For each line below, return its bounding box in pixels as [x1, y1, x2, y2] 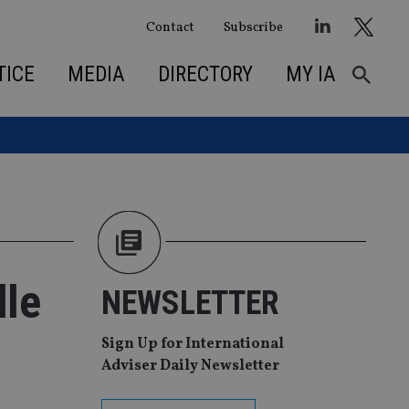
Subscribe [223, 17, 283, 37]
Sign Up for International [101, 334, 284, 355]
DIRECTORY [157, 61, 253, 87]
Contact [145, 17, 194, 37]
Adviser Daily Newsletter [101, 356, 279, 377]
